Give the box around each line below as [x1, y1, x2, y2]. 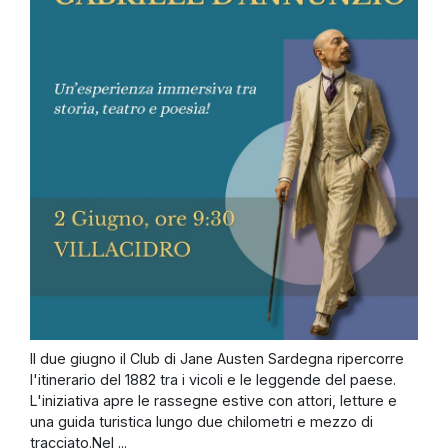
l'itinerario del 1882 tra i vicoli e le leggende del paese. [30, 370, 396, 388]
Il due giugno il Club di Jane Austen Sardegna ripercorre [30, 349, 404, 367]
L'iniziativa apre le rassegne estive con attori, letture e [30, 391, 397, 409]
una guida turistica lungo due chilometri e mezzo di [30, 412, 373, 430]
